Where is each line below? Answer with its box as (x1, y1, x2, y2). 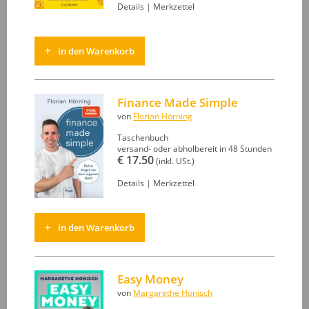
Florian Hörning (133, 110, 192, 121)
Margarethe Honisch (133, 287, 212, 298)
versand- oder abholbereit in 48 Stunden (117, 143, 272, 154)
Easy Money (117, 270, 183, 287)
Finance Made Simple (117, 94, 238, 110)
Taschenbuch (117, 132, 168, 143)
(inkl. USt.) (154, 155, 195, 166)
